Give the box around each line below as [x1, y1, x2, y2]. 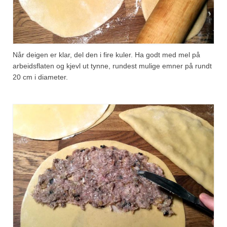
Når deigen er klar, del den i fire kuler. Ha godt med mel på [13, 51, 200, 59]
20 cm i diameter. [13, 73, 68, 82]
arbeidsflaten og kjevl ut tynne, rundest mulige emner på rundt [13, 62, 212, 70]
